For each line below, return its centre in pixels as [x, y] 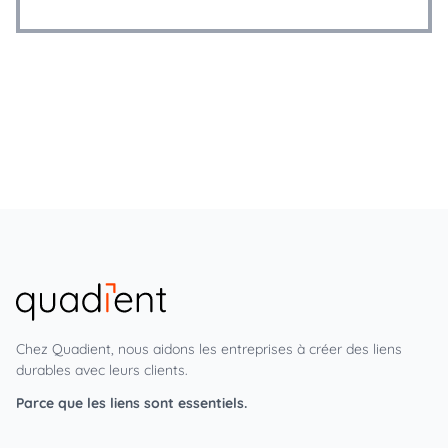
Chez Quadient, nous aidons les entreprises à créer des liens [209, 348]
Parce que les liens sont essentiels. [131, 402]
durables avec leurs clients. [102, 369]
